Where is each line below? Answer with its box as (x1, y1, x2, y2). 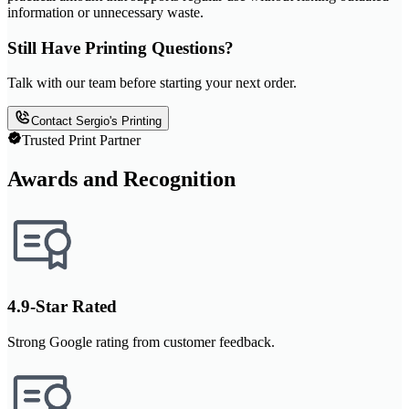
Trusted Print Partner (22, 132, 141, 149)
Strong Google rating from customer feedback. (7, 333, 275, 350)
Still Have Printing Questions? (7, 37, 234, 58)
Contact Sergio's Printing (31, 114, 162, 129)
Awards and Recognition (7, 167, 236, 192)
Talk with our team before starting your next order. (7, 75, 297, 91)
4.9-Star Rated (7, 296, 117, 316)
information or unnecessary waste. (7, 4, 204, 20)
